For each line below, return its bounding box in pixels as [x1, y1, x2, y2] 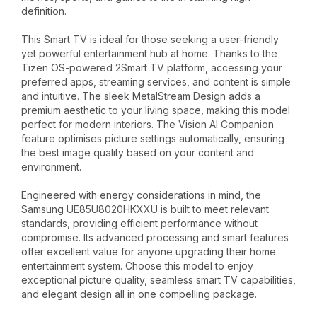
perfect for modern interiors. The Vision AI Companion [21, 117, 274, 130]
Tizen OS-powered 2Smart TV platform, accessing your [21, 61, 282, 74]
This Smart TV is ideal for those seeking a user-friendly [21, 33, 279, 45]
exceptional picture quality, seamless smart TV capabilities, [21, 273, 296, 286]
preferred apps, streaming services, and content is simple [21, 75, 291, 88]
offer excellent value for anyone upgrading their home [21, 245, 276, 258]
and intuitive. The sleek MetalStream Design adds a [21, 89, 260, 102]
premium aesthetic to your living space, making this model [21, 103, 290, 116]
